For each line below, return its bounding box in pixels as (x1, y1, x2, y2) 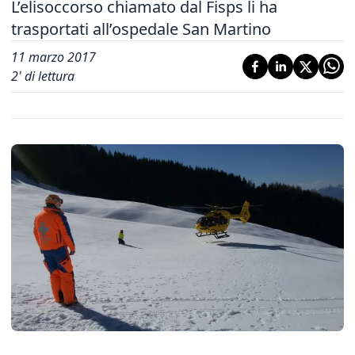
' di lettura (18, 67, 74, 85)
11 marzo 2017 (11, 48, 96, 66)
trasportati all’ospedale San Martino (11, 18, 271, 40)
